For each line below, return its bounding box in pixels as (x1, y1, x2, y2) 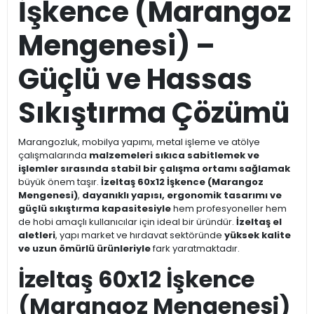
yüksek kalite (224, 228, 291, 243)
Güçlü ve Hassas (18, 60, 252, 100)
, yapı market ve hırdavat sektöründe (55, 228, 224, 243)
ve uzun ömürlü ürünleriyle (18, 242, 151, 256)
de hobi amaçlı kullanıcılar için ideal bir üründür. (18, 215, 236, 229)
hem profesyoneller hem (171, 202, 287, 216)
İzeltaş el (236, 215, 282, 229)
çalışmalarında (18, 149, 89, 163)
